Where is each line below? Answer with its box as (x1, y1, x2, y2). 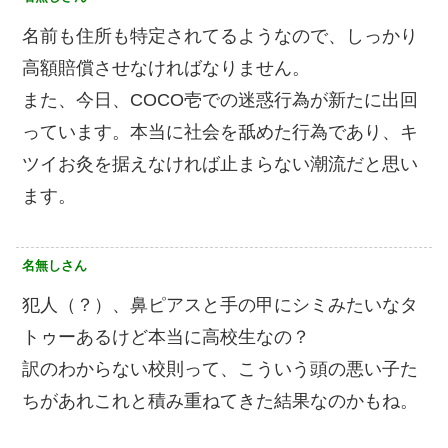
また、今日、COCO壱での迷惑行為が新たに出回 (22, 90, 418, 111)
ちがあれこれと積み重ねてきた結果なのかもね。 (22, 391, 418, 412)
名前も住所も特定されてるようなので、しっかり (22, 26, 418, 47)
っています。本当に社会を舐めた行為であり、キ (22, 122, 418, 143)
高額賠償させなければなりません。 (22, 58, 310, 79)
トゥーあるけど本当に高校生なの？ (22, 327, 310, 348)
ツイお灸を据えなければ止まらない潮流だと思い (22, 154, 418, 175)
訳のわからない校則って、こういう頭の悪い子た (22, 359, 418, 380)
